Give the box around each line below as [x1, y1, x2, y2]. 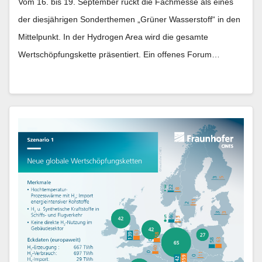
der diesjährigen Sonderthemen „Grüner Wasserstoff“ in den [18, 14, 240, 24]
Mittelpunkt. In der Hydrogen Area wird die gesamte [18, 32, 208, 42]
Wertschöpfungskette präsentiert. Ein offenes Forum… [18, 49, 220, 59]
